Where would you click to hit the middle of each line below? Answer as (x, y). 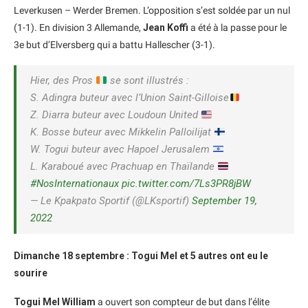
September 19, (224, 201)
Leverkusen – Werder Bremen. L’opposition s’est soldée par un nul (152, 11)
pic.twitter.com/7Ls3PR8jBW (186, 184)
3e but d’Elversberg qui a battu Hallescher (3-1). (114, 45)
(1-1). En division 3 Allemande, (78, 28)
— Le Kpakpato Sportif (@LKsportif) (111, 201)
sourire (31, 273)
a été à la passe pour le (238, 28)
